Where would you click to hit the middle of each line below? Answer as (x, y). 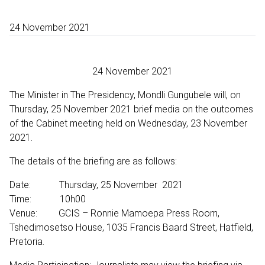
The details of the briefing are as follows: (94, 161)
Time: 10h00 (48, 199)
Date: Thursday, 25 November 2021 (96, 185)
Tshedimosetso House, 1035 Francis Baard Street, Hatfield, (131, 227)
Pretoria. (27, 241)
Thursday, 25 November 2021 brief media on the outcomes (131, 109)
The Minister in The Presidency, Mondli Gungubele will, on (125, 95)
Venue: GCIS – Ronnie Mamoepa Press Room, (114, 213)
